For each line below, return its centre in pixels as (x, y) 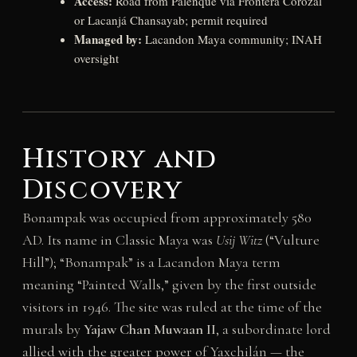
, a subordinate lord (273, 329)
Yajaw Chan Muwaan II (149, 329)
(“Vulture (290, 239)
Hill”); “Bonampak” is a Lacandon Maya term (151, 262)
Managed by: (108, 39)
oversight (96, 59)
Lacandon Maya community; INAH (231, 39)
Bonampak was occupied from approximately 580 (167, 217)
